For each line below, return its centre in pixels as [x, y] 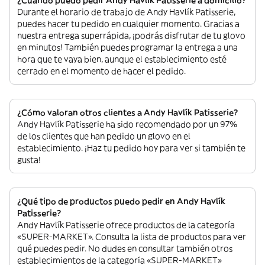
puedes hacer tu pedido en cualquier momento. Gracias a [128, 23]
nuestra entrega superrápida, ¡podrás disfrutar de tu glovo [131, 35]
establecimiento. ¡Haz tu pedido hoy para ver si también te [131, 148]
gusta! [29, 159]
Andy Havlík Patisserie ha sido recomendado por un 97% [127, 124]
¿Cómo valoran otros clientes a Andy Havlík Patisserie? [127, 112]
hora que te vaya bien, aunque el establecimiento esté [122, 59]
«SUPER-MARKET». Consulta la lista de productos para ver [132, 236]
